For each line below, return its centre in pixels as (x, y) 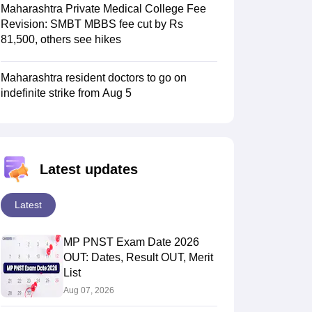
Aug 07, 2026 (88, 290)
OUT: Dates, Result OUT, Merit (138, 257)
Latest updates (88, 169)
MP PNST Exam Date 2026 (131, 242)
